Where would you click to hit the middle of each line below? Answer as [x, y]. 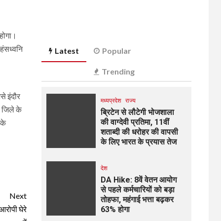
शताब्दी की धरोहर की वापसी [139, 132]
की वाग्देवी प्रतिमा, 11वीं [135, 122]
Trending [118, 71]
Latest [67, 51]
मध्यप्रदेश [111, 100]
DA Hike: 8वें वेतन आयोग [138, 180]
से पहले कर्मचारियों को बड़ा [137, 190]
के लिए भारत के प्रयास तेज [138, 142]
